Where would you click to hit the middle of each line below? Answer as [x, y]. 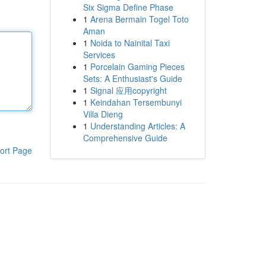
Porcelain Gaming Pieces [137, 66]
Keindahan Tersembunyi [136, 102]
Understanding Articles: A [137, 126]
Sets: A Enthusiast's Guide [132, 78]
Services [99, 55]
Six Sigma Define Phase [128, 7]
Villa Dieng [103, 114]
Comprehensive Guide [125, 138]
